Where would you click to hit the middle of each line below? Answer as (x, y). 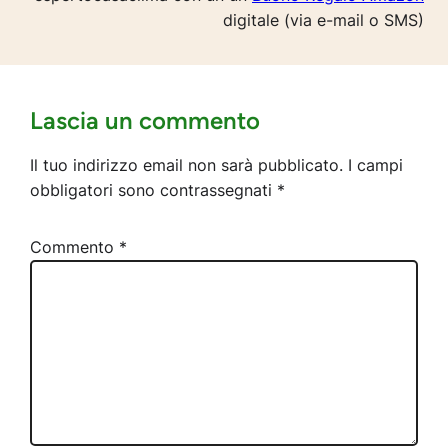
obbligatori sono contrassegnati (154, 190)
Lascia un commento (145, 121)
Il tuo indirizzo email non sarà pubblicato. (187, 165)
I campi (376, 165)
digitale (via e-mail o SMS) (323, 20)
